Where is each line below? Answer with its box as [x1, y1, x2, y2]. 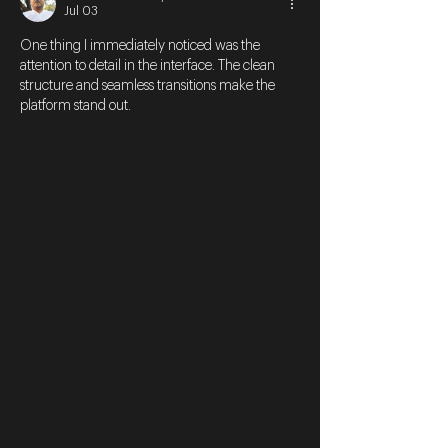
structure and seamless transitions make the [20, 79, 278, 94]
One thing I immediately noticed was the [20, 39, 263, 54]
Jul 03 [64, 5, 98, 18]
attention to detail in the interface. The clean [20, 59, 278, 74]
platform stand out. [20, 99, 131, 114]
